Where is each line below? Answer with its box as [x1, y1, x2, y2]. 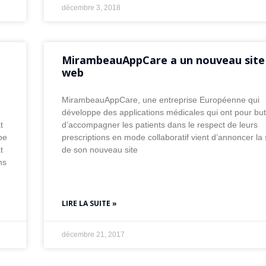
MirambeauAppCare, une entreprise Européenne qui [62, 95, 260, 105]
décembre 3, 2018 [62, 4, 121, 12]
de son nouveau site [62, 145, 138, 155]
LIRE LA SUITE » [62, 198, 118, 209]
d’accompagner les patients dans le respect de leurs [62, 120, 258, 130]
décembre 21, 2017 [62, 230, 125, 239]
